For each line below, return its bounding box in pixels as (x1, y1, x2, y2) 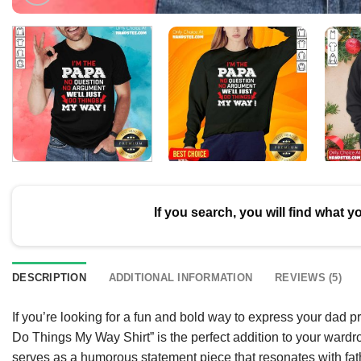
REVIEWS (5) (275, 271, 342, 284)
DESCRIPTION (12, 271, 86, 284)
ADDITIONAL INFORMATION (108, 271, 253, 284)
